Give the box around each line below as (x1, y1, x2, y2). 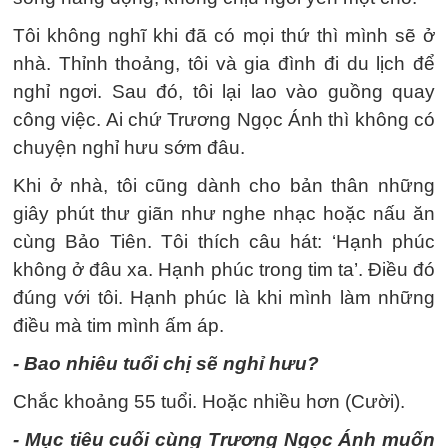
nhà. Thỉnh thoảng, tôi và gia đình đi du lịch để (13, 53, 435, 74)
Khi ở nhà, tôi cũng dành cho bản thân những (13, 175, 435, 196)
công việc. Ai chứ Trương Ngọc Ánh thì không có (13, 109, 435, 130)
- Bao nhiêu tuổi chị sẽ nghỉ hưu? (13, 353, 319, 374)
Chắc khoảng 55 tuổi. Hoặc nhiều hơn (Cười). (13, 391, 405, 412)
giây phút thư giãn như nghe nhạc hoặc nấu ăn (13, 203, 435, 224)
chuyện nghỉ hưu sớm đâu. (13, 137, 245, 158)
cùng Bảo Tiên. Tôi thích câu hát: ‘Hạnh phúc (13, 231, 435, 252)
